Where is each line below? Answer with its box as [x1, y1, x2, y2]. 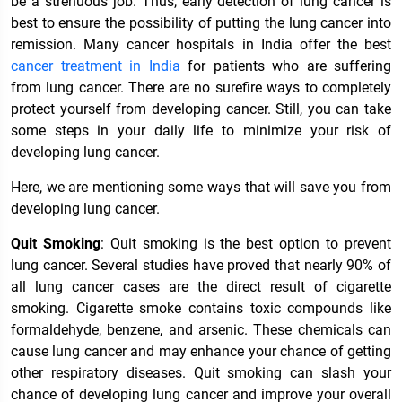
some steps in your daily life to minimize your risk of [11, 121, 391, 139]
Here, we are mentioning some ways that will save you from [11, 178, 391, 196]
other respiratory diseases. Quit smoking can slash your [11, 363, 391, 381]
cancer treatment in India [11, 57, 180, 74]
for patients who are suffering [179, 57, 391, 74]
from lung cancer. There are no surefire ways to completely [11, 78, 391, 96]
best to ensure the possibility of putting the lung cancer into [11, 13, 391, 31]
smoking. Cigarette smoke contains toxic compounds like [11, 299, 391, 317]
